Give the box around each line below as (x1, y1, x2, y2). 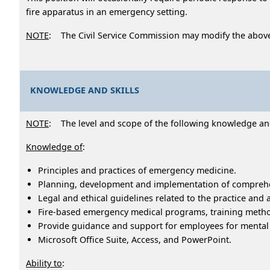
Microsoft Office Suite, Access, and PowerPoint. (38, 233, 231, 245)
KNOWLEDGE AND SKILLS (30, 84, 140, 96)
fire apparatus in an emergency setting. (26, 5, 187, 17)
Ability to (26, 257, 62, 269)
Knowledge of (26, 140, 83, 152)
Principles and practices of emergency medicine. (38, 164, 236, 176)
